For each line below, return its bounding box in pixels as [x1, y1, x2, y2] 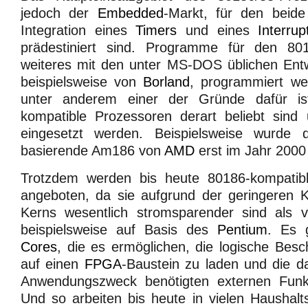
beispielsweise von [21, 74, 144, 89]
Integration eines [21, 22, 136, 38]
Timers [135, 22, 177, 38]
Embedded [97, 5, 164, 21]
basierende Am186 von [21, 142, 164, 158]
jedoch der [21, 5, 98, 21]
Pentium [217, 222, 267, 238]
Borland [143, 74, 190, 89]
